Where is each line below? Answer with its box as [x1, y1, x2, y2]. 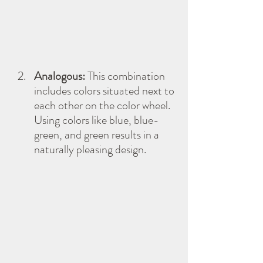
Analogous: [34, 67, 85, 85]
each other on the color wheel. [34, 96, 173, 114]
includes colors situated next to [34, 82, 177, 99]
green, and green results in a [34, 126, 161, 143]
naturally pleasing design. [34, 140, 146, 158]
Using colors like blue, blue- [34, 111, 159, 129]
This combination [85, 67, 167, 85]
